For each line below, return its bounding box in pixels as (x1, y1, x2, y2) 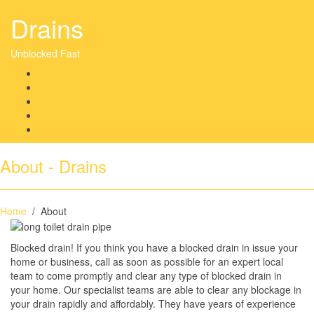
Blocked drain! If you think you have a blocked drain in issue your (11, 240, 298, 255)
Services (39, 108, 76, 122)
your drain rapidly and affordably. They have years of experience (11, 296, 296, 311)
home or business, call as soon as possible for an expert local (11, 254, 283, 269)
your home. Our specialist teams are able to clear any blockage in (11, 282, 301, 297)
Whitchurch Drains (39, 66, 120, 80)
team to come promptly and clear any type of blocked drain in (11, 268, 282, 283)
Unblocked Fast (11, 46, 80, 60)
